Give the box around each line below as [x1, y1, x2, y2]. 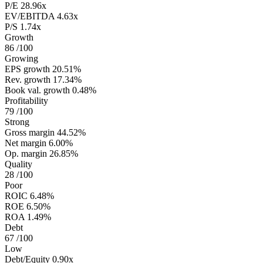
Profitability [5, 96, 48, 106]
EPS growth [5, 64, 50, 75]
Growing [5, 53, 38, 64]
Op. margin [5, 149, 47, 159]
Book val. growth [5, 85, 70, 96]
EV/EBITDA [5, 11, 55, 22]
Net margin [5, 138, 46, 149]
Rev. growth [5, 75, 50, 85]
